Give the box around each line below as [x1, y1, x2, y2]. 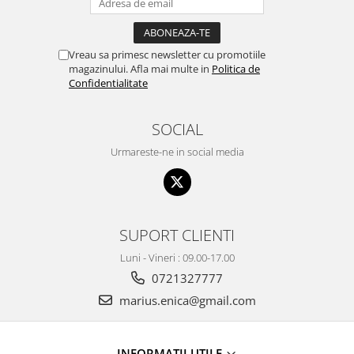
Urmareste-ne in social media [110, 144, 244, 159]
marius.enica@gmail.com [115, 292, 256, 308]
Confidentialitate [69, 75, 148, 90]
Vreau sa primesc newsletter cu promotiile [69, 47, 265, 62]
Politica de [212, 61, 260, 76]
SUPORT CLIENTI [119, 223, 235, 246]
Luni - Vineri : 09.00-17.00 [119, 250, 235, 265]
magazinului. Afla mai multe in [69, 61, 212, 76]
